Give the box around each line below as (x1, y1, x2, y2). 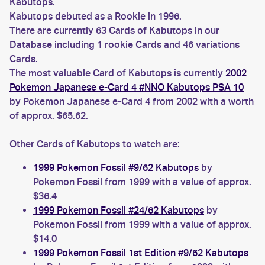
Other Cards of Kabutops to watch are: (9, 138, 180, 150)
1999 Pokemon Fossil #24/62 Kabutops (33, 205, 204, 216)
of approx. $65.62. (9, 110, 88, 121)
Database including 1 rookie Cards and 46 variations (9, 39, 240, 50)
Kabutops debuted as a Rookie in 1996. (9, 11, 182, 22)
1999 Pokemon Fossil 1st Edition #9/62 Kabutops (33, 247, 248, 258)
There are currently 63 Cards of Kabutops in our (9, 25, 219, 36)
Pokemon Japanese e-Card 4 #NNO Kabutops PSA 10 (9, 82, 244, 93)
